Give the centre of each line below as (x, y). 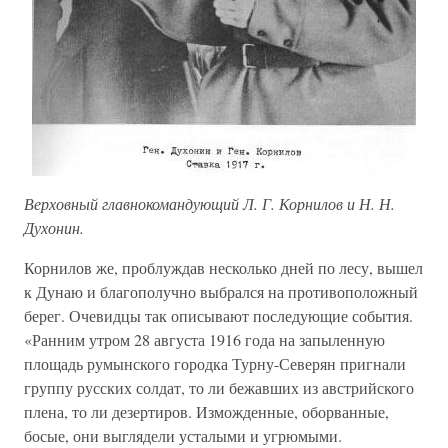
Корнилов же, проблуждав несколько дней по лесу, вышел (223, 268)
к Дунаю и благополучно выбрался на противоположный (221, 292)
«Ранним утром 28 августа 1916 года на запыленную (204, 340)
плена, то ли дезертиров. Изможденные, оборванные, (206, 412)
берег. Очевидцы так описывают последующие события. (218, 316)
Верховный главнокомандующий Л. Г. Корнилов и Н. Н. (209, 204)
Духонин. (54, 228)
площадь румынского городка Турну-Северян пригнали (215, 364)
